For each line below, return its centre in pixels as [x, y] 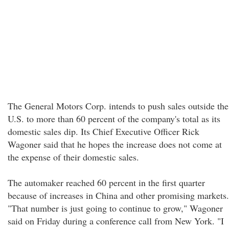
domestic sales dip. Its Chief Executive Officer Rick [104, 131]
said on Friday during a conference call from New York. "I [116, 221]
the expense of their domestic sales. [73, 157]
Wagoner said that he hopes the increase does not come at [115, 144]
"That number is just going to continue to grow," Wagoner [115, 208]
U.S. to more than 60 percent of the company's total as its [114, 119]
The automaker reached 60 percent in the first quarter [106, 182]
